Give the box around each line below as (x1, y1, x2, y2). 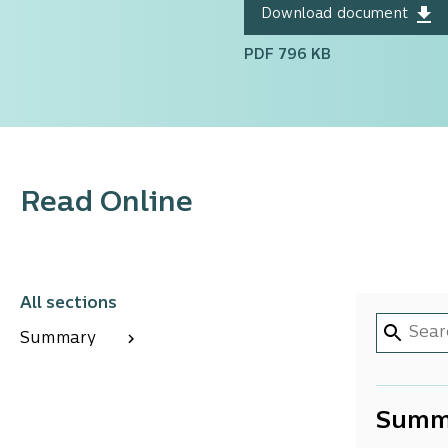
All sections (20, 296, 117, 312)
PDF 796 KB (244, 48, 331, 63)
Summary (20, 331, 97, 347)
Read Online (20, 190, 193, 218)
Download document (261, 7, 408, 22)
